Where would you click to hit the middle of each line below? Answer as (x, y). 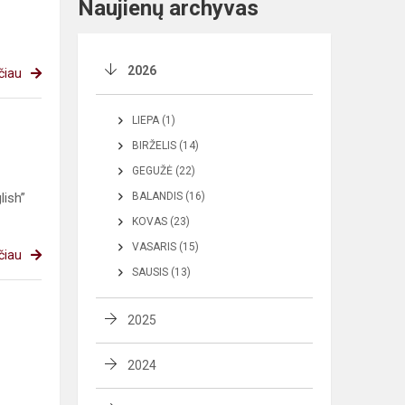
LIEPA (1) (154, 121)
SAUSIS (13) (161, 273)
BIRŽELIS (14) (165, 146)
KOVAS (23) (161, 222)
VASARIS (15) (165, 247)
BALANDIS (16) (169, 197)
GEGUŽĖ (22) (164, 171)
